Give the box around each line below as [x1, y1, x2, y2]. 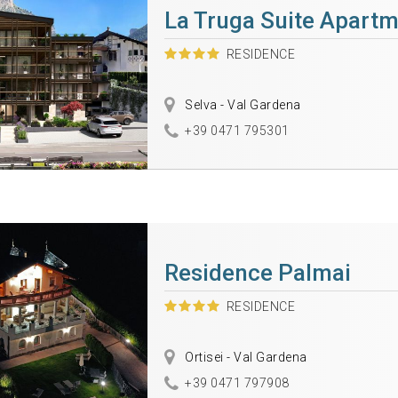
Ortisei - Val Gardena [181, 350, 307, 364]
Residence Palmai [163, 259, 351, 286]
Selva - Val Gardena [181, 98, 301, 112]
